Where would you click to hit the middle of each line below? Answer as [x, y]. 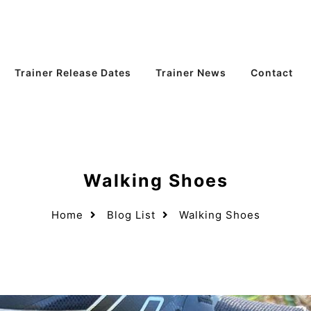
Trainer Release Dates [73, 73]
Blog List [131, 215]
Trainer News [191, 73]
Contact [271, 73]
